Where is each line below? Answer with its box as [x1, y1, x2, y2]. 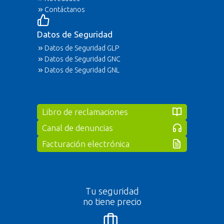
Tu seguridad [85, 185, 139, 196]
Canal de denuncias [42, 122, 113, 132]
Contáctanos [44, 5, 85, 13]
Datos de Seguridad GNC [44, 54, 120, 63]
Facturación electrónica [42, 138, 129, 148]
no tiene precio [82, 196, 141, 206]
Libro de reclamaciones [42, 106, 128, 116]
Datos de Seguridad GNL [44, 65, 119, 74]
